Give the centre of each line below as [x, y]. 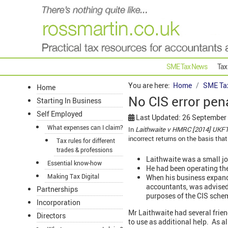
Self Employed [60, 114]
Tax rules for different [86, 141]
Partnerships [57, 189]
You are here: [151, 85]
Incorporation [59, 203]
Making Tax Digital [73, 176]
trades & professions [84, 150]
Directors [51, 216]
